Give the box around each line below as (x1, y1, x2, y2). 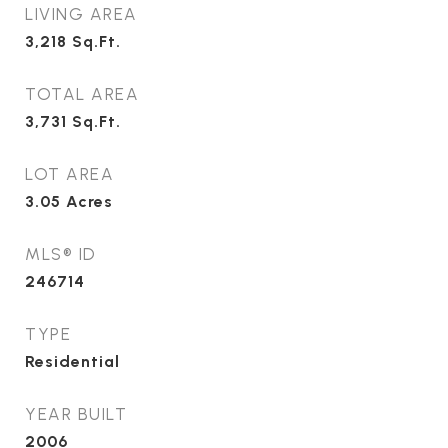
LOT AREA (25, 164, 114, 184)
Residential (25, 352, 120, 371)
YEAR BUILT (25, 404, 127, 424)
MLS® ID (25, 244, 97, 264)
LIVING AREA (25, 4, 138, 24)
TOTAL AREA (25, 84, 139, 104)
